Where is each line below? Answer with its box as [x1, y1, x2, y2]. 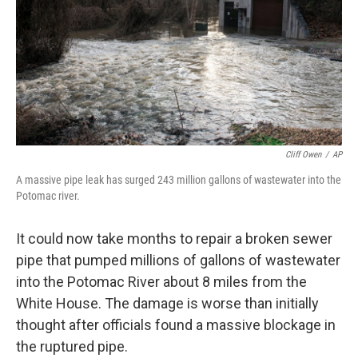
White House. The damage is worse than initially [16, 295, 319, 312]
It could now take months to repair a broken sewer [16, 230, 332, 247]
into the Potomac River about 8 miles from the [16, 273, 307, 290]
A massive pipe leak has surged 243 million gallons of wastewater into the [16, 173, 341, 186]
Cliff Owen [285, 149, 321, 160]
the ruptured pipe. [16, 338, 128, 355]
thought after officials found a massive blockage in [16, 316, 336, 333]
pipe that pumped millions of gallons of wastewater [16, 252, 340, 268]
